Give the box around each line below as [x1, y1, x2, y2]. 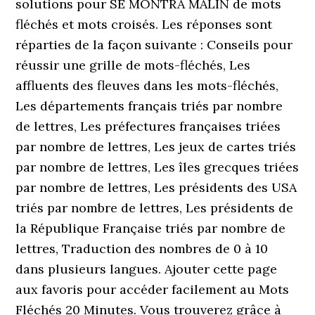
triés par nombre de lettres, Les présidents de [15, 200, 294, 216]
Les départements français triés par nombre [15, 98, 283, 114]
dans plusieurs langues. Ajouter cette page [15, 261, 278, 277]
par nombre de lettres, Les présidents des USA [15, 179, 297, 195]
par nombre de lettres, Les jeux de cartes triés [15, 139, 297, 155]
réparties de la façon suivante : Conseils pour [15, 37, 293, 53]
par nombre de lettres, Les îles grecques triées [15, 159, 300, 175]
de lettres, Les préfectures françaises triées [15, 118, 281, 134]
